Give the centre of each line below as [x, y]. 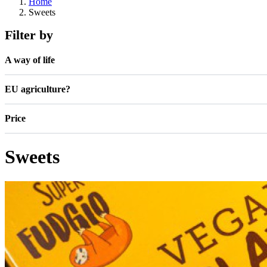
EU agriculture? [38, 89]
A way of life [30, 60]
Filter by [29, 35]
